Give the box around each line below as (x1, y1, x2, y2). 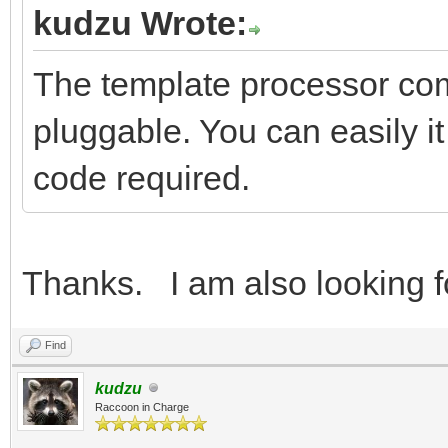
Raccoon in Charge (95, 400, 189, 413)
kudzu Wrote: (33, 3, 247, 42)
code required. (33, 158, 250, 197)
